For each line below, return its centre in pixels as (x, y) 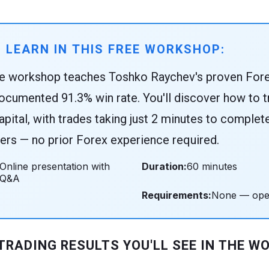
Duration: (164, 166)
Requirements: (177, 195)
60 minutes (212, 166)
